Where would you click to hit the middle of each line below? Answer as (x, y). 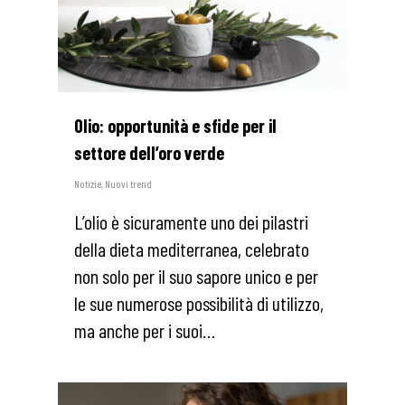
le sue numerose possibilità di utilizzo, (199, 302)
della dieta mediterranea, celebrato (192, 248)
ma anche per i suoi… (145, 330)
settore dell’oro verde (149, 152)
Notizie (88, 183)
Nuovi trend (128, 183)
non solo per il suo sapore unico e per (196, 275)
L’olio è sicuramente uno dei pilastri (191, 221)
